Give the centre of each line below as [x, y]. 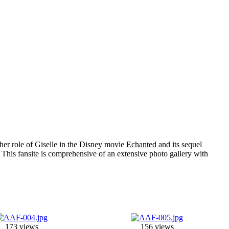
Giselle [46, 144]
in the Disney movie [92, 144]
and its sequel [179, 144]
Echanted [141, 144]
